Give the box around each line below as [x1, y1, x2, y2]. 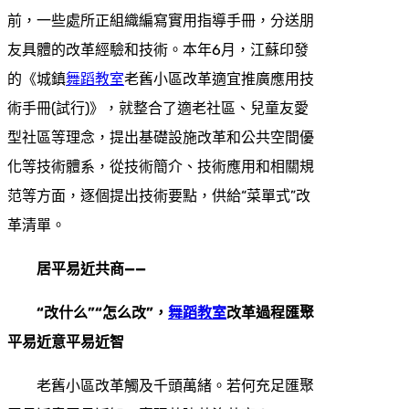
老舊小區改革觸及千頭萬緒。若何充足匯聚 [37, 376, 314, 394]
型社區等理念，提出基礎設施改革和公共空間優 [7, 128, 314, 146]
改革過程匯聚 [226, 303, 314, 321]
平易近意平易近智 [7, 332, 124, 351]
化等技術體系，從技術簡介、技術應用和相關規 [7, 157, 314, 175]
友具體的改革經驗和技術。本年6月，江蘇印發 [7, 40, 309, 58]
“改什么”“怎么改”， [37, 303, 168, 321]
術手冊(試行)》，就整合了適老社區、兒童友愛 [7, 99, 309, 117]
